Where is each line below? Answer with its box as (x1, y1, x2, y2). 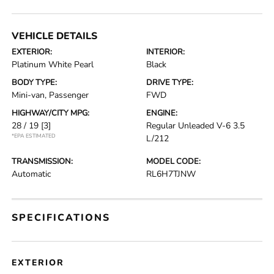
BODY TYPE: (12, 77, 57, 88)
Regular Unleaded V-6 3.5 (146, 120, 245, 131)
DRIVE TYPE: (146, 77, 193, 88)
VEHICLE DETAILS (12, 29, 98, 43)
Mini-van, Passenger (12, 89, 89, 101)
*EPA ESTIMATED (12, 132, 56, 139)
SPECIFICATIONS (12, 211, 111, 224)
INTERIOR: (146, 46, 185, 57)
